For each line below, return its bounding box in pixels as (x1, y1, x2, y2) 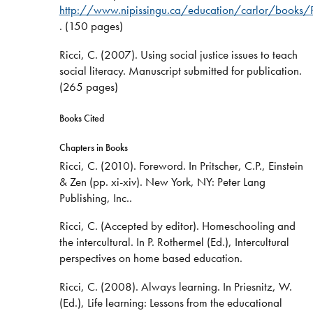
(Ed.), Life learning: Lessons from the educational (59, 295, 282, 311)
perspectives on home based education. (59, 250, 242, 266)
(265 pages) (59, 79, 118, 95)
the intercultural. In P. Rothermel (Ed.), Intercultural (59, 234, 289, 250)
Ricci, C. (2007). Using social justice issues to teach (59, 47, 298, 63)
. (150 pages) (59, 18, 123, 34)
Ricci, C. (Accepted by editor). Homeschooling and (59, 218, 296, 234)
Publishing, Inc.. (59, 189, 132, 205)
